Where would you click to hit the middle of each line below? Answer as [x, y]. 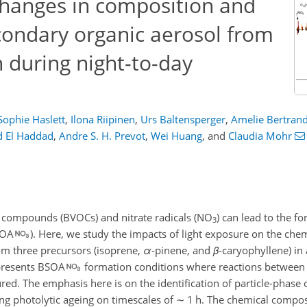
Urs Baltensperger [183, 119]
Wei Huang [176, 136]
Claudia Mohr [260, 136]
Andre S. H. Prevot [102, 136]
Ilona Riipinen [102, 119]
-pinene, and [182, 250]
